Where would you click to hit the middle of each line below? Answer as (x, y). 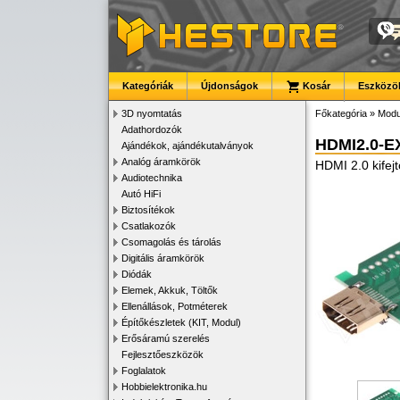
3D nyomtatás (152, 113)
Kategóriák (148, 86)
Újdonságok (229, 86)
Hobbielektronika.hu (164, 387)
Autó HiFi (141, 194)
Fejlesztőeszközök (162, 354)
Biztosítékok (148, 210)
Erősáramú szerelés (166, 338)
